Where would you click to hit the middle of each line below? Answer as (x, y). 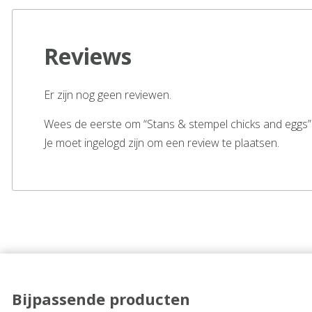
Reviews (88, 56)
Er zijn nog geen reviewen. (108, 94)
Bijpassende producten (101, 298)
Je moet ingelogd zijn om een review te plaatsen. (162, 142)
